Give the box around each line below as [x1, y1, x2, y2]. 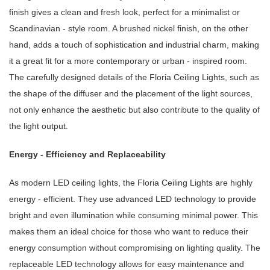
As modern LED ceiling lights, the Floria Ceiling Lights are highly [9, 178, 253, 188]
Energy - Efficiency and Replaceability [9, 149, 166, 160]
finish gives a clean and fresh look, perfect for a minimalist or [9, 7, 240, 17]
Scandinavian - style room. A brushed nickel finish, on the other [9, 24, 248, 34]
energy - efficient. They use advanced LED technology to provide [9, 194, 256, 204]
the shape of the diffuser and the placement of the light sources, [9, 89, 253, 99]
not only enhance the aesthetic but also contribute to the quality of [9, 105, 260, 115]
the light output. [9, 121, 68, 131]
